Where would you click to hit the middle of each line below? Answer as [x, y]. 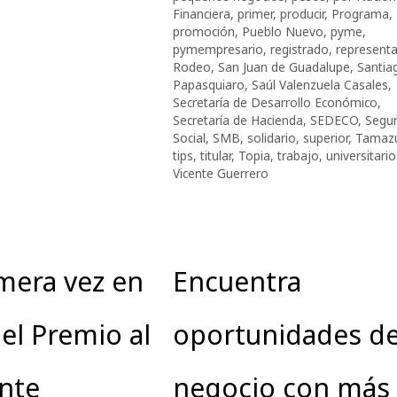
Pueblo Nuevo [283, 31]
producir [302, 13]
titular [216, 155]
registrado [300, 49]
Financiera [202, 13]
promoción [204, 31]
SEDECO [334, 120]
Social [189, 137]
